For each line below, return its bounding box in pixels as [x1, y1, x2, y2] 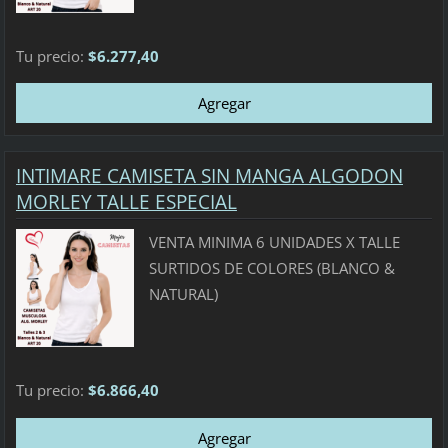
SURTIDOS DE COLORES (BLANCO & [148, 258, 395, 279]
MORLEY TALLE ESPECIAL [15, 188, 237, 215]
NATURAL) [148, 284, 218, 305]
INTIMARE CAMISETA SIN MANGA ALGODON [15, 162, 403, 189]
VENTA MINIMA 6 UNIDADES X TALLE [148, 232, 400, 253]
